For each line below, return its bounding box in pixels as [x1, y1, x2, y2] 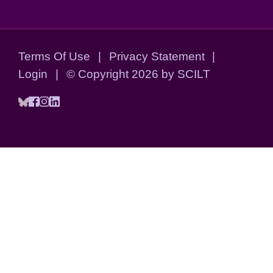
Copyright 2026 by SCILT [77, 66, 210, 80]
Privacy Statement [108, 49, 205, 63]
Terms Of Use [18, 49, 90, 63]
